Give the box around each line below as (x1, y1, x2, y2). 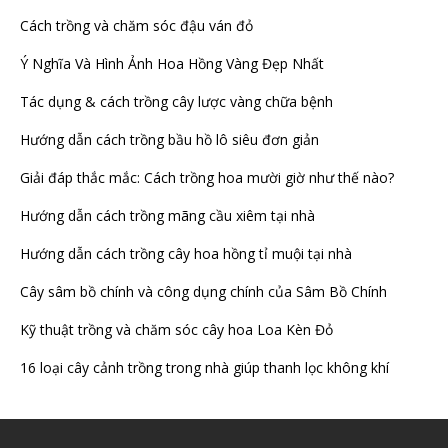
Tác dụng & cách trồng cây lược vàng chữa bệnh (20, 92, 333, 112)
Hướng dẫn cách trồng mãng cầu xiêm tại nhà (20, 206, 315, 226)
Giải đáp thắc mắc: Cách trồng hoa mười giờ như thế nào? (20, 168, 394, 188)
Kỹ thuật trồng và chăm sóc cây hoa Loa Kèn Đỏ (20, 320, 333, 340)
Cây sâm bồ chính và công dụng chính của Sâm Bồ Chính (20, 282, 387, 302)
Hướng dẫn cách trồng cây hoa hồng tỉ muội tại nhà (20, 244, 352, 264)
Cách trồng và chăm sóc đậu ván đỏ (20, 16, 253, 36)
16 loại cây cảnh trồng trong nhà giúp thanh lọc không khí (20, 358, 389, 378)
